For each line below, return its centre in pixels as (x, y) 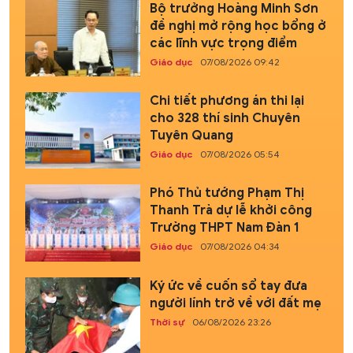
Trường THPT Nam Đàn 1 (224, 228)
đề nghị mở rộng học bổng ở (238, 26)
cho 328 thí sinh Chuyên (225, 119)
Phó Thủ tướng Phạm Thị (227, 193)
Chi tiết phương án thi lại (227, 101)
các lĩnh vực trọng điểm (223, 43)
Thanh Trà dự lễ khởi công (230, 211)
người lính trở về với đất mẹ (235, 303)
